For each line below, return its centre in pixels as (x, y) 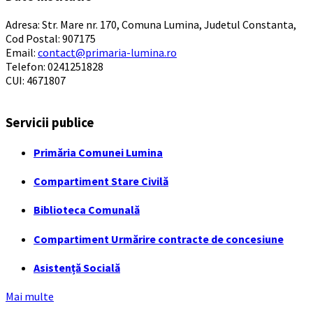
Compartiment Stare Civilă (101, 181)
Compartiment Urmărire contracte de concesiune (159, 239)
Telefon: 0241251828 (54, 66)
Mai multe (30, 297)
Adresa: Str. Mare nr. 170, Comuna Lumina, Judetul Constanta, (151, 24)
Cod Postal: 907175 (51, 38)
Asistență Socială (77, 267)
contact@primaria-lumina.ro (107, 52)
